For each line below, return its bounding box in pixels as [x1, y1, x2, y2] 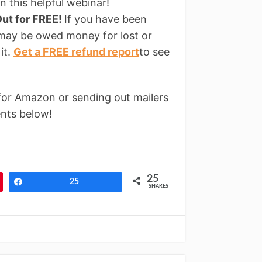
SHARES [149, 184, 169, 189]
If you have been [64, 12, 147, 25]
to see [139, 45, 170, 58]
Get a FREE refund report [13, 45, 139, 58]
